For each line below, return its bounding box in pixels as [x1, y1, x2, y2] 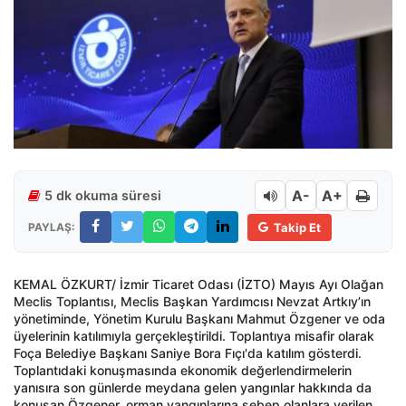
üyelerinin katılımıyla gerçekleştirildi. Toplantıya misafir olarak [14, 328, 374, 344]
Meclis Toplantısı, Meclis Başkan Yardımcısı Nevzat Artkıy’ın [14, 294, 371, 310]
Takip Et [274, 219, 321, 235]
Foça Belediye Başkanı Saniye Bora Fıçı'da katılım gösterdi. [14, 345, 362, 362]
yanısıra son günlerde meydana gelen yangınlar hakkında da [14, 380, 372, 396]
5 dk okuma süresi [44, 188, 161, 204]
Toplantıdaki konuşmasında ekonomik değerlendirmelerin [14, 362, 352, 379]
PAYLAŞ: [28, 219, 75, 234]
